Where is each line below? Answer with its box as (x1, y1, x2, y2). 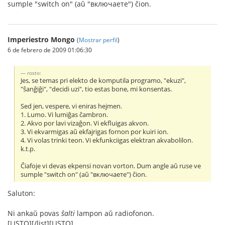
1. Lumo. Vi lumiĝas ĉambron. (21, 110, 108, 119)
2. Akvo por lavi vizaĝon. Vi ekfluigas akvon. (21, 119, 149, 128)
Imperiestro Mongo (8, 34, 75, 44)
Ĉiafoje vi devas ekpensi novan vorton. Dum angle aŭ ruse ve (21, 161, 201, 170)
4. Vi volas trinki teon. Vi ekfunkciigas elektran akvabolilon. (21, 136, 193, 145)
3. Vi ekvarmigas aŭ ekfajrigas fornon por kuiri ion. (21, 127, 169, 136)
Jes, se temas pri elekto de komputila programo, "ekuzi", (21, 76, 186, 85)
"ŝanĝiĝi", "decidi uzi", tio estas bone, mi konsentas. (21, 84, 172, 93)
